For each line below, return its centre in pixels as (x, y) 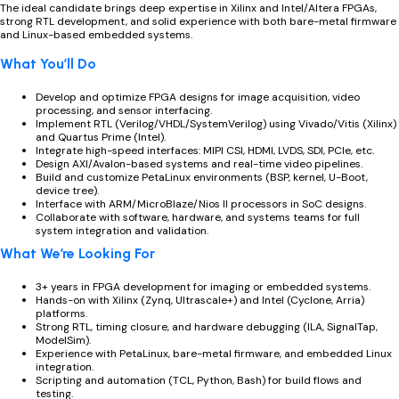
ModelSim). (63, 340)
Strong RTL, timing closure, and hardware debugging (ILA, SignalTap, (207, 326)
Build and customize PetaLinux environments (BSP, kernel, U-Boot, (202, 177)
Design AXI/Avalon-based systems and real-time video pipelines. (199, 163)
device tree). (67, 190)
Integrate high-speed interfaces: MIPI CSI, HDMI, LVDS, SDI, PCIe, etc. (205, 150)
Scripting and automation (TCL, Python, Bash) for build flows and (199, 380)
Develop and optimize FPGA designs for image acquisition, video (198, 97)
